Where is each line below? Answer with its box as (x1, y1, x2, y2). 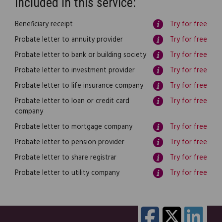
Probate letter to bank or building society (15, 50, 146, 61)
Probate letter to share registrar (15, 152, 116, 164)
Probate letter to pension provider (15, 137, 124, 149)
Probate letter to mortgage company (15, 121, 132, 133)
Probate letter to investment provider (15, 65, 135, 77)
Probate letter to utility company (15, 167, 119, 179)
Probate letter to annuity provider (15, 34, 123, 46)
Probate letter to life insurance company (15, 80, 143, 92)
